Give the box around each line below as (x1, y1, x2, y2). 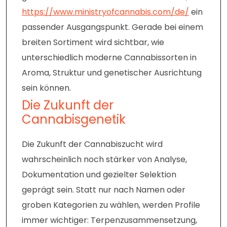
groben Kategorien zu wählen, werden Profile (22, 199, 200, 211)
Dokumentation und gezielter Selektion (22, 169, 176, 181)
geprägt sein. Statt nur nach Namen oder (22, 184, 185, 196)
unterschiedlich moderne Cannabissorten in (22, 52, 197, 64)
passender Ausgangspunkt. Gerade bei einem (22, 21, 203, 33)
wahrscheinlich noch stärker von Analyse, (22, 154, 187, 166)
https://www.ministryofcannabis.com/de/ (22, 6, 189, 18)
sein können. (22, 82, 71, 94)
